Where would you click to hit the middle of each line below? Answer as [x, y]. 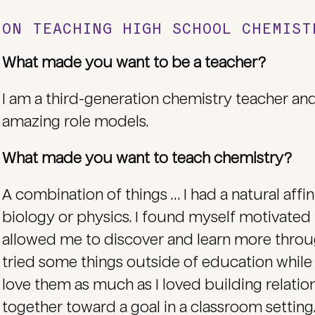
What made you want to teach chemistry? [148, 158]
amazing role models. [75, 122]
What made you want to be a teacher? [135, 63]
